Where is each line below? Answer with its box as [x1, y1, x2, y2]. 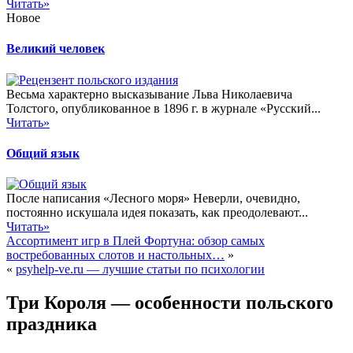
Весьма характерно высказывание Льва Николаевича [6, 87, 292, 101]
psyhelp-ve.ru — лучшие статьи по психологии [16, 262, 265, 277]
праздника [6, 314, 97, 335]
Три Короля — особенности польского [6, 292, 333, 314]
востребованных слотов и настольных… [6, 248, 225, 262]
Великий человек [6, 42, 105, 56]
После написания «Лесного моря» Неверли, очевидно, [6, 191, 300, 206]
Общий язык [6, 146, 80, 160]
